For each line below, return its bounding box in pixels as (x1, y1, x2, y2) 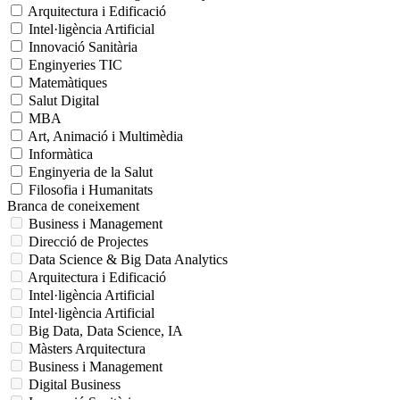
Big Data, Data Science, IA (29, 322, 183, 338)
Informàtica (29, 146, 93, 162)
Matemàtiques (29, 74, 107, 90)
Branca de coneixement (7, 197, 139, 213)
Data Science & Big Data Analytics (29, 251, 228, 267)
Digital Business (29, 376, 121, 392)
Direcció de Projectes (29, 233, 148, 249)
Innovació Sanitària (29, 38, 137, 54)
